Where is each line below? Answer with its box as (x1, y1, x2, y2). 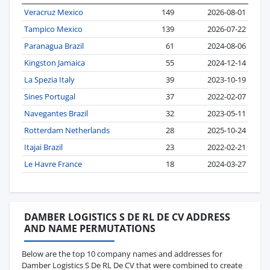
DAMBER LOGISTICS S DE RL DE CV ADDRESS (24, 210, 230, 224)
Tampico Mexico (24, 23, 83, 34)
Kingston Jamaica (24, 57, 85, 68)
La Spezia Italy (24, 74, 75, 85)
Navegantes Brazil (24, 107, 88, 119)
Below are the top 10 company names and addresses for (22, 248, 222, 259)
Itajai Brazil (24, 141, 63, 152)
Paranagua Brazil (24, 40, 84, 51)
